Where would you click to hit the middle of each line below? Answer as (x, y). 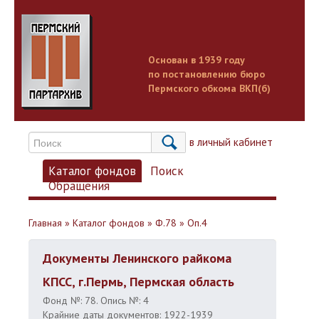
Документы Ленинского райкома (137, 258)
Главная (45, 223)
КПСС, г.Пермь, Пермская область (138, 282)
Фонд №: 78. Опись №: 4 (96, 300)
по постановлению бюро (206, 74)
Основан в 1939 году (197, 60)
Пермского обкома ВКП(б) (209, 88)
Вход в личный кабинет (218, 142)
